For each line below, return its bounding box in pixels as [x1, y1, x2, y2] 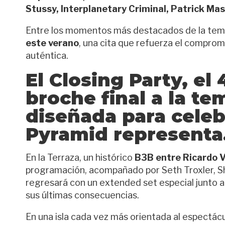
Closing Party [49, 69, 182, 91]
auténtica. [26, 50, 68, 61]
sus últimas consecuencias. [26, 190, 139, 200]
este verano [26, 38, 79, 48]
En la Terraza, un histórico [26, 152, 135, 163]
